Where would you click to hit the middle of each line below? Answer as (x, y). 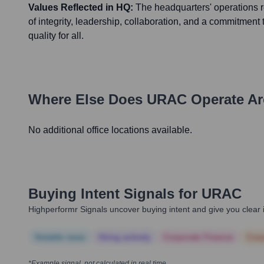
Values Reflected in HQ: (81, 8)
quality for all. (56, 36)
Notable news (60, 237)
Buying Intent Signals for (113, 194)
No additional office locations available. (110, 130)
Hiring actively (124, 237)
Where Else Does (88, 100)
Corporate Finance (198, 237)
